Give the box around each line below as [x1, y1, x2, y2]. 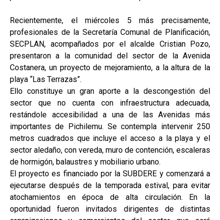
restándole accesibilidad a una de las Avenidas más [10, 110, 210, 119]
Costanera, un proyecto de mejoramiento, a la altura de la [10, 62, 210, 72]
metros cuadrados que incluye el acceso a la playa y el [10, 133, 210, 143]
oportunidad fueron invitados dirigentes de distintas [10, 204, 210, 214]
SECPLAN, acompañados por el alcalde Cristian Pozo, [10, 39, 210, 49]
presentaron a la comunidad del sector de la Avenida [10, 51, 210, 60]
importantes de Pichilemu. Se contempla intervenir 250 [10, 121, 210, 131]
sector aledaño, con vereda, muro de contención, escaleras [10, 145, 210, 155]
